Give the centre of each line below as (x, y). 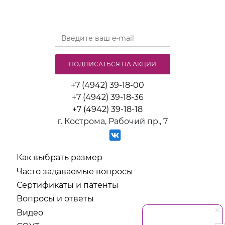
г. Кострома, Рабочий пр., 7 (113, 122)
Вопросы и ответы (55, 199)
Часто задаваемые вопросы (75, 171)
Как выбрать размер (59, 158)
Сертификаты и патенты (67, 185)
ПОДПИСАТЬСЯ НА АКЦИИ (113, 64)
